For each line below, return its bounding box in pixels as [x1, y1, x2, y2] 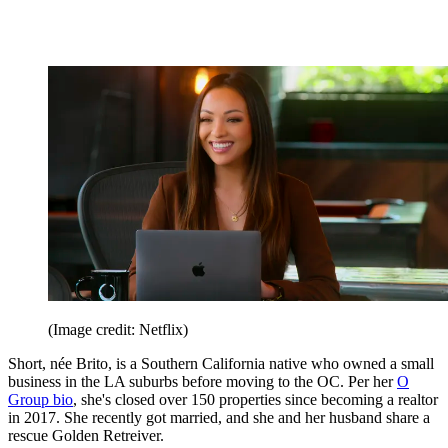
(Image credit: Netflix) [48, 320, 188, 338]
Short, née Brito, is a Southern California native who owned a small [8, 354, 434, 372]
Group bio [8, 390, 73, 408]
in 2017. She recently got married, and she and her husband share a [8, 408, 430, 426]
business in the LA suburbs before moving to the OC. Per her [8, 372, 397, 390]
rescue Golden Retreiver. [8, 426, 164, 444]
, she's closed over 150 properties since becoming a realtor [73, 390, 438, 408]
